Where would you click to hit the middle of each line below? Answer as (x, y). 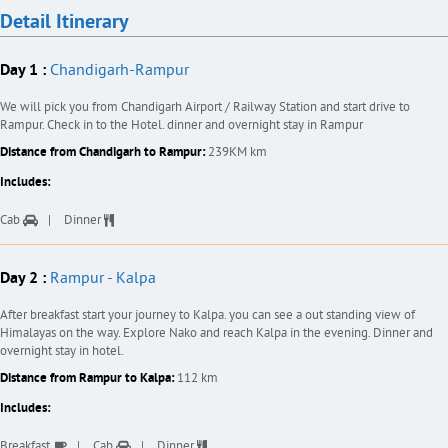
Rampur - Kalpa (101, 278)
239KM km (237, 152)
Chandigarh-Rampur (117, 70)
